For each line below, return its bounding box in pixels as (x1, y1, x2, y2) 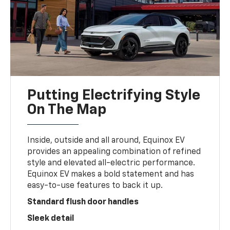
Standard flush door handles (27, 198, 139, 206)
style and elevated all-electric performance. (27, 159, 196, 167)
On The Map (27, 102, 107, 117)
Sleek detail (27, 214, 74, 223)
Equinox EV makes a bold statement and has (27, 170, 195, 179)
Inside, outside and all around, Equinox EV (27, 136, 185, 145)
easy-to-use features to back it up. (27, 181, 163, 190)
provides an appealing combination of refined (27, 147, 201, 156)
